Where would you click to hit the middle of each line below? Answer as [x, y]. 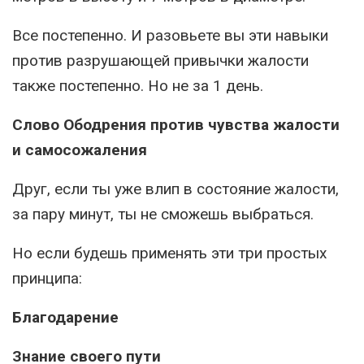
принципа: [47, 279]
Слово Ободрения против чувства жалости [176, 125]
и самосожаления [80, 150]
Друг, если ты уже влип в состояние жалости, [175, 189]
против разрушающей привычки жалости [160, 61]
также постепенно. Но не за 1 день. [138, 86]
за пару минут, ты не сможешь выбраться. [163, 214]
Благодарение [65, 318]
